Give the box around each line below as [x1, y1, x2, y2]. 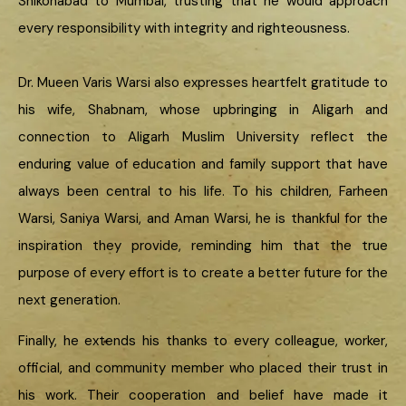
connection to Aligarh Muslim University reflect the [18, 127, 388, 146]
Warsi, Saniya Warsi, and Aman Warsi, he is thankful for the [18, 208, 388, 227]
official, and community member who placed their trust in [18, 358, 388, 377]
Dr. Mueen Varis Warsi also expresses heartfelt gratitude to [18, 72, 388, 92]
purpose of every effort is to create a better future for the [18, 263, 388, 282]
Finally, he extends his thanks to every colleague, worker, [18, 331, 388, 350]
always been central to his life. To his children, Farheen [18, 181, 388, 200]
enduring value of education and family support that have [18, 154, 388, 173]
